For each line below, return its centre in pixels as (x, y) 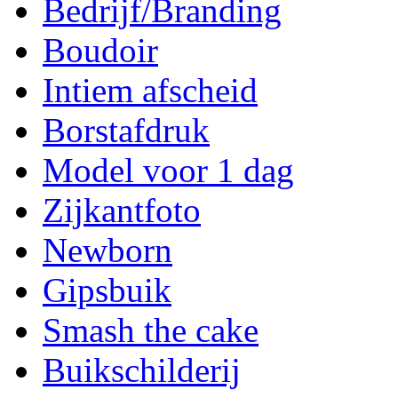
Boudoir (100, 50)
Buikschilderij (142, 370)
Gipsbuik (107, 290)
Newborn (107, 250)
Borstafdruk (126, 130)
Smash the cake (151, 330)
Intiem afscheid (150, 90)
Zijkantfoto (122, 210)
